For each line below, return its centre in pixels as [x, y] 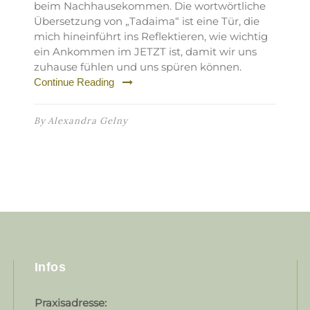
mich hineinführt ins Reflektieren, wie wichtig [151, 36]
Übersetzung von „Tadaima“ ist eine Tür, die [146, 21]
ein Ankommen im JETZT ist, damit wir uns [145, 52]
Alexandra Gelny [88, 121]
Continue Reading [74, 82]
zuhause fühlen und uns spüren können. [137, 67]
